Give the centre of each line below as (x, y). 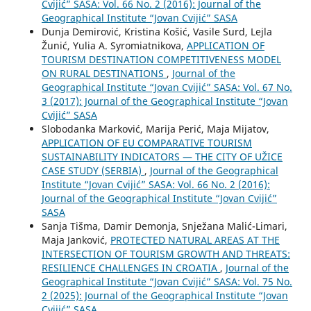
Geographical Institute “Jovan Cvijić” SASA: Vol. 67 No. (167, 87)
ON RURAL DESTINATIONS (104, 74)
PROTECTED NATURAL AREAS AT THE (195, 240)
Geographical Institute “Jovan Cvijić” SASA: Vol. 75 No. (167, 282)
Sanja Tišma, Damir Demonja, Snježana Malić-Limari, (164, 226)
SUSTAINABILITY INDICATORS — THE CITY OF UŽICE (162, 157)
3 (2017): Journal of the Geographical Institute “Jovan (165, 101)
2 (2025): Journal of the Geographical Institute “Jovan (165, 296)
